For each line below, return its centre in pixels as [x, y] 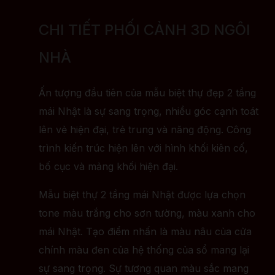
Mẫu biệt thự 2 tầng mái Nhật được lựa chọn [142, 195]
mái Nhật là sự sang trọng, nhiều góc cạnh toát [149, 111]
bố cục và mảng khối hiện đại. [108, 167]
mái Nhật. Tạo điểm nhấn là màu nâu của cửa [145, 232]
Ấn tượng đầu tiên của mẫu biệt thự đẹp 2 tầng [147, 93]
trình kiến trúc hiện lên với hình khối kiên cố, [143, 148]
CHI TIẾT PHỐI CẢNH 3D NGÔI [145, 30]
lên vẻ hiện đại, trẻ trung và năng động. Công [145, 130]
